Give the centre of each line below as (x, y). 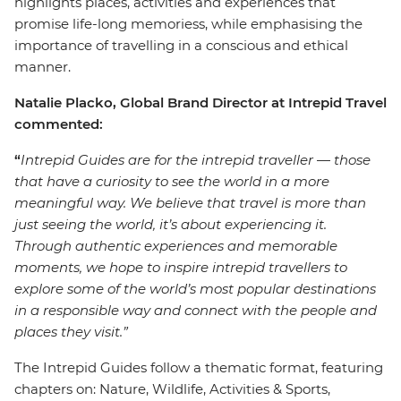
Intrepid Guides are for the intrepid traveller (169, 160)
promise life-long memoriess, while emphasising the (188, 24)
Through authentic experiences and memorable (176, 246)
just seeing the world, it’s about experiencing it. (171, 224)
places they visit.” (73, 332)
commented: (59, 124)
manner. (46, 67)
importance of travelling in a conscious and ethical (181, 45)
